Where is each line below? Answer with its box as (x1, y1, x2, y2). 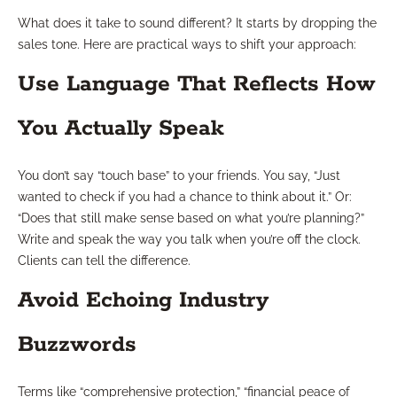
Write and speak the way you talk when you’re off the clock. (18, 231, 361, 246)
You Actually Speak (18, 113, 224, 143)
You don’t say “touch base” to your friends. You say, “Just (18, 167, 340, 183)
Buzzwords (18, 330, 136, 359)
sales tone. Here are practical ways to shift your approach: (18, 36, 356, 51)
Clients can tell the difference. (18, 253, 191, 268)
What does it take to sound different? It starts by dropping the (18, 15, 377, 30)
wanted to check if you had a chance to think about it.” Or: (18, 189, 352, 204)
